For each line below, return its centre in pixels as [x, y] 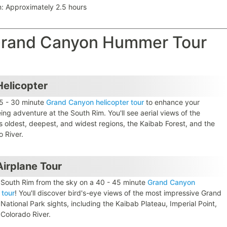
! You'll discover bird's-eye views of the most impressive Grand [118, 193]
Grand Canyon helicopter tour [95, 102]
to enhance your [172, 102]
